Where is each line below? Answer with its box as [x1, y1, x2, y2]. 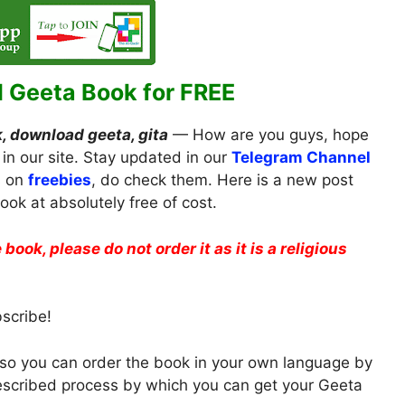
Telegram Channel [231, 148, 371, 167]
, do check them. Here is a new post [91, 171, 353, 190]
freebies [28, 171, 91, 190]
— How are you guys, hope [173, 126, 369, 145]
